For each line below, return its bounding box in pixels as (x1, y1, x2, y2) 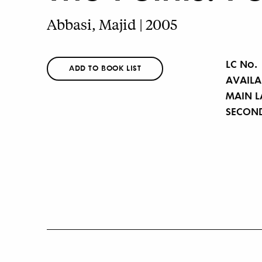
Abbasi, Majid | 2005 (47, 15, 177, 33)
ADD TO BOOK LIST (69, 61, 142, 73)
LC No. (226, 56, 257, 71)
